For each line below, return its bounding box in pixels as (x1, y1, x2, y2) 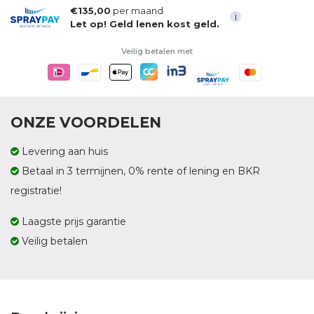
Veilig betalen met (121, 46, 193, 56)
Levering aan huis (22, 145, 108, 158)
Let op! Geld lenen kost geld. (70, 18, 219, 29)
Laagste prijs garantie (22, 215, 126, 228)
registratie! (11, 184, 62, 198)
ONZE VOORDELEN (11, 114, 161, 132)
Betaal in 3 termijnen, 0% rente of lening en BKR (19, 165, 260, 178)
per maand (111, 5, 163, 16)
